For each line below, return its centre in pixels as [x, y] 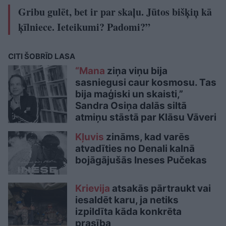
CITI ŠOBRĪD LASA [42, 56]
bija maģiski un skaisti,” [129, 94]
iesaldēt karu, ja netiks [127, 200]
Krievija [93, 188]
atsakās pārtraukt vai [160, 188]
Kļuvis [90, 137]
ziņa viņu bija [136, 71]
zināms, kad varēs [147, 137]
